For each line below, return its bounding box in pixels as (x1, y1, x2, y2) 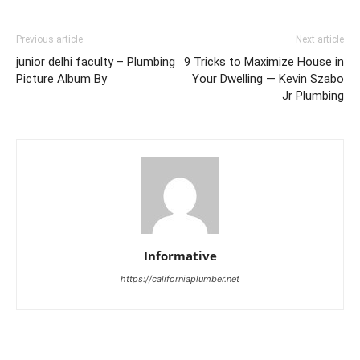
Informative (143, 247, 217, 264)
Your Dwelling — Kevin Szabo (192, 71, 344, 86)
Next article (296, 33, 344, 45)
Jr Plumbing (282, 88, 344, 103)
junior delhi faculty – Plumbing (16, 54, 175, 69)
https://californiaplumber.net (121, 272, 239, 284)
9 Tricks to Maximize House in (184, 54, 344, 69)
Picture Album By (16, 71, 107, 86)
